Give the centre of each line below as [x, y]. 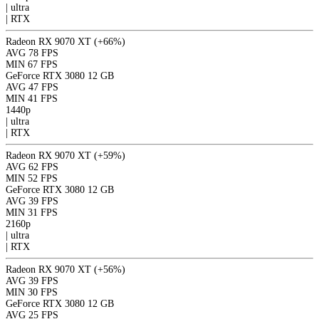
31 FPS [43, 212]
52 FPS [43, 178]
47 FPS [43, 87]
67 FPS [43, 64]
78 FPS [43, 53]
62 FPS [43, 167]
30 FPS [43, 292]
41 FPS [43, 98]
